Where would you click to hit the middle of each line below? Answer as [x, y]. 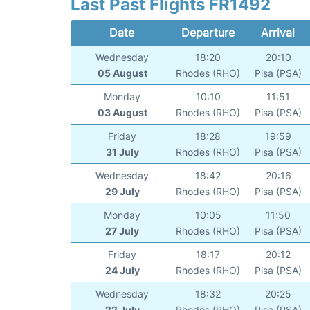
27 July [122, 231]
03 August [122, 113]
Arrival [278, 33]
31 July [122, 152]
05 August [122, 73]
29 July [122, 192]
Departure [208, 33]
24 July [122, 271]
